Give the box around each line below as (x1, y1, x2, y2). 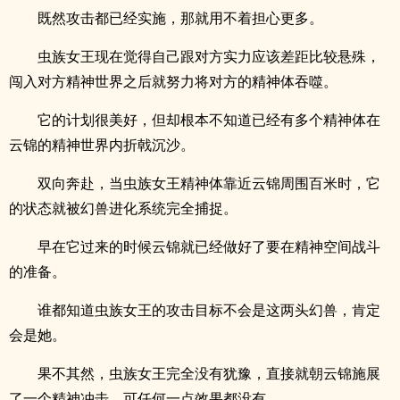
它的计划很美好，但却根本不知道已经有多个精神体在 (37, 110, 380, 129)
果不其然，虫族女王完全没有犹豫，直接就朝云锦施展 (37, 363, 380, 383)
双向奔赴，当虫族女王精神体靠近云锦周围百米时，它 (37, 173, 380, 193)
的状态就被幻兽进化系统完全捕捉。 (9, 198, 237, 218)
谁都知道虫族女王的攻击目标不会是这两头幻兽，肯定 (37, 300, 380, 320)
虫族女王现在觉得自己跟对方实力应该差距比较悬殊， (37, 46, 380, 66)
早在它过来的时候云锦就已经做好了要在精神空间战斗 (37, 237, 380, 256)
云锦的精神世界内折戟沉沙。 (9, 135, 195, 154)
